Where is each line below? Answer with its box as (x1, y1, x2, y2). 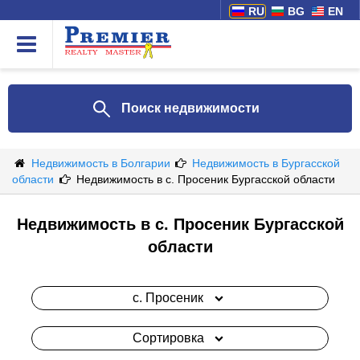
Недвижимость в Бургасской (192, 157, 341, 170)
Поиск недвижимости (121, 101, 260, 115)
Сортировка (132, 331, 204, 345)
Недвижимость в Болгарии (31, 157, 174, 170)
